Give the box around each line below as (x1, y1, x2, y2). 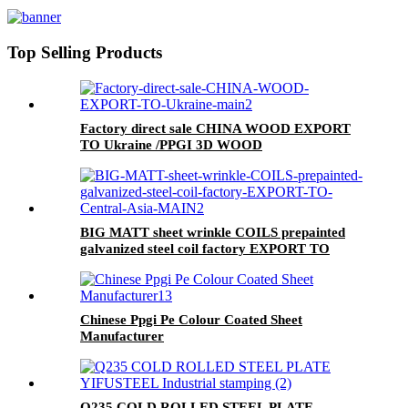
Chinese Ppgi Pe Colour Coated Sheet (80, 311, 302, 327)
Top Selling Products (7, 43, 162, 63)
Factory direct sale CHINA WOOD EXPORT (80, 120, 351, 136)
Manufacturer (80, 328, 164, 343)
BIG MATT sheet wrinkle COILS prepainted (80, 224, 345, 240)
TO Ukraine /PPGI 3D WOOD (80, 137, 262, 152)
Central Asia (80, 257, 155, 272)
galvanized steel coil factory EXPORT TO (80, 240, 330, 256)
